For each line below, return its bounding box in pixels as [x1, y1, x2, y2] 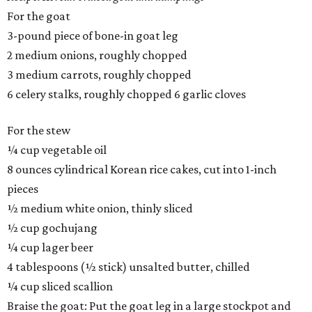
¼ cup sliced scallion [7, 279, 113, 294]
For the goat [7, 9, 70, 24]
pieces [7, 182, 38, 196]
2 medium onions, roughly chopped [7, 48, 187, 63]
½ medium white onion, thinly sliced [7, 201, 193, 216]
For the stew [7, 123, 70, 138]
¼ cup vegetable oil [7, 143, 107, 157]
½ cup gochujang [7, 221, 97, 235]
